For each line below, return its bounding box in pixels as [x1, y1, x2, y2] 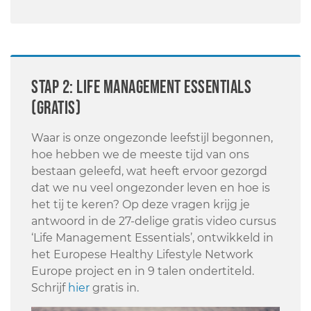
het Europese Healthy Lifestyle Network [31, 248, 253, 262]
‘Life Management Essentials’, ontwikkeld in [31, 231, 274, 245]
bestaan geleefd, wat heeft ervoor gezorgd [31, 165, 267, 178]
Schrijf [31, 281, 68, 295]
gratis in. [90, 281, 139, 295]
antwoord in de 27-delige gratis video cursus [31, 215, 276, 228]
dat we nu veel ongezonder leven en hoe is [31, 181, 270, 195]
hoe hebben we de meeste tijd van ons [31, 148, 249, 162]
